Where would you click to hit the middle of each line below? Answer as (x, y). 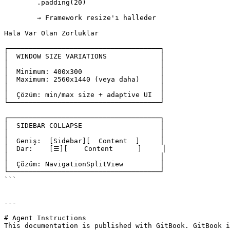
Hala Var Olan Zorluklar (51, 33)
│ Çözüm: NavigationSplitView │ (84, 164)
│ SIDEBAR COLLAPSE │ (84, 126)
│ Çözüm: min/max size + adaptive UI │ (84, 95)
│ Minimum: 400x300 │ (84, 72)
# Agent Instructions (45, 218)
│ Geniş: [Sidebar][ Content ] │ (84, 141)
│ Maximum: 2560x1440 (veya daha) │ (84, 79)
